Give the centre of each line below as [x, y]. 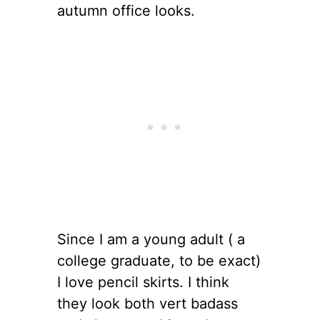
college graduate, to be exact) [159, 260]
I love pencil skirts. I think [143, 282]
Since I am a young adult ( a [151, 239]
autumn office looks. [126, 10]
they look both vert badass [147, 303]
